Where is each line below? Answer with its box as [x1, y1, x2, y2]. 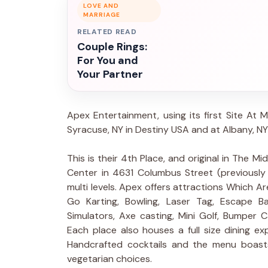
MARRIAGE [83, 10, 120, 19]
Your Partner [77, 66, 143, 81]
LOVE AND [83, 1, 119, 10]
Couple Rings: [77, 39, 147, 54]
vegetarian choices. [67, 252, 152, 265]
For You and [77, 53, 138, 68]
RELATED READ [77, 26, 137, 36]
